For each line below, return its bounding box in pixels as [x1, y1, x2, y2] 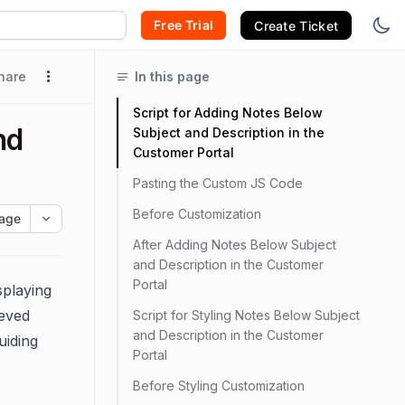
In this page [135, 69, 210, 84]
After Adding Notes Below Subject [133, 237, 336, 252]
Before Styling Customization [133, 378, 305, 393]
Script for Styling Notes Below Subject [133, 307, 360, 323]
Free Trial [154, 16, 214, 33]
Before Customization [133, 206, 261, 221]
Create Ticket [254, 17, 339, 33]
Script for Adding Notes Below [133, 105, 323, 120]
